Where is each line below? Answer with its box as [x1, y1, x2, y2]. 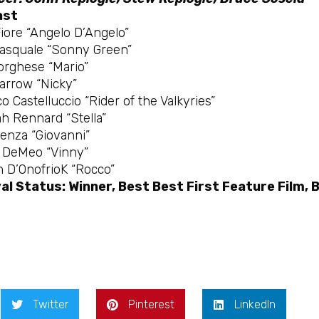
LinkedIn [234, 298, 276, 312]
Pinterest [128, 298, 174, 312]
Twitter [33, 298, 68, 312]
